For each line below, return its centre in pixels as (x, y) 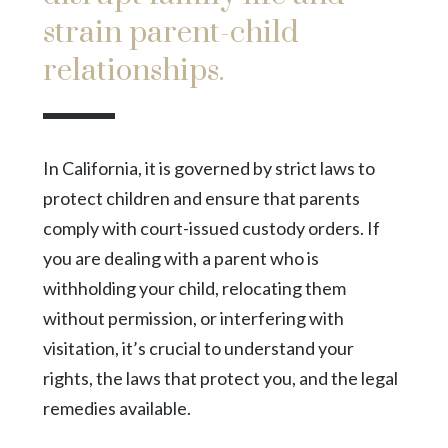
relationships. (133, 70)
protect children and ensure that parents (201, 197)
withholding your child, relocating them (194, 287)
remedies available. (116, 407)
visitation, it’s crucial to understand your (198, 347)
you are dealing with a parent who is (180, 257)
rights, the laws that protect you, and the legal (220, 377)
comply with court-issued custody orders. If (211, 227)
